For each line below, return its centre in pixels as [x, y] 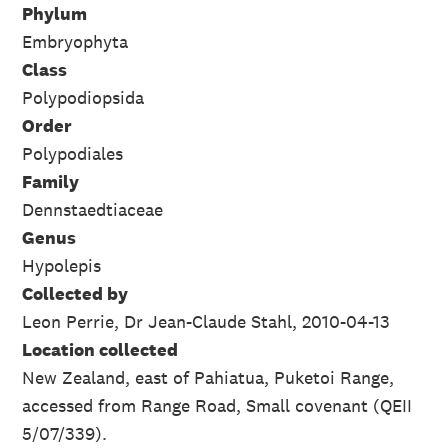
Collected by [75, 294]
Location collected [100, 350]
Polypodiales [72, 154]
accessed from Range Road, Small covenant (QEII [217, 406]
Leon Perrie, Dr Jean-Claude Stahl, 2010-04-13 [206, 322]
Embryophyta [75, 42]
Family [50, 182]
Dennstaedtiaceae [92, 210]
